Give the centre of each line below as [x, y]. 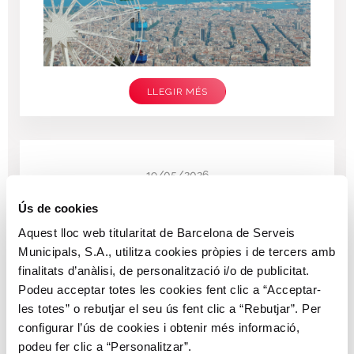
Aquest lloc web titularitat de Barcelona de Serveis [157, 232]
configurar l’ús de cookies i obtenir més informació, [159, 327]
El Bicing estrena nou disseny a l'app [175, 195]
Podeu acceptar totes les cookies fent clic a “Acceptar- [170, 289]
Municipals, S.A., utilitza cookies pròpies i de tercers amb [177, 251]
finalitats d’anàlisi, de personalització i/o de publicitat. [164, 270]
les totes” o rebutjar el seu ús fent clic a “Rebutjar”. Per [170, 308]
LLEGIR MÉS [177, 92]
